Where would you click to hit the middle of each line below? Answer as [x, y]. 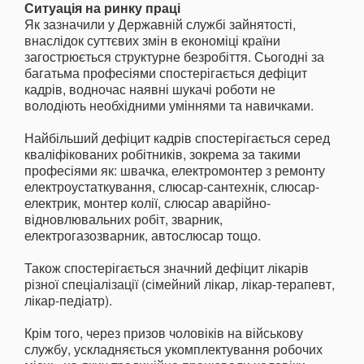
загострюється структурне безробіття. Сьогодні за [174, 57]
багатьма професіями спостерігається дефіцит [166, 73]
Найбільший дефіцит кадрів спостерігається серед [177, 138]
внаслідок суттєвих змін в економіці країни [152, 41]
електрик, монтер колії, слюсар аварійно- [147, 203]
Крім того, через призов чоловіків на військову [164, 333]
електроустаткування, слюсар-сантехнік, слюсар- [172, 187]
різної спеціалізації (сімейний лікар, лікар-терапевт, [180, 284]
